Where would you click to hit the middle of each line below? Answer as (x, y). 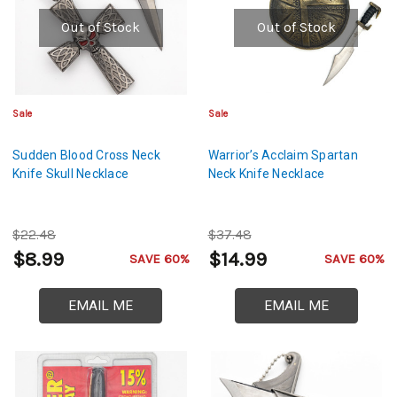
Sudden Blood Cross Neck (86, 155)
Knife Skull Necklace (70, 173)
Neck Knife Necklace (266, 173)
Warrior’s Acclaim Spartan (283, 155)
